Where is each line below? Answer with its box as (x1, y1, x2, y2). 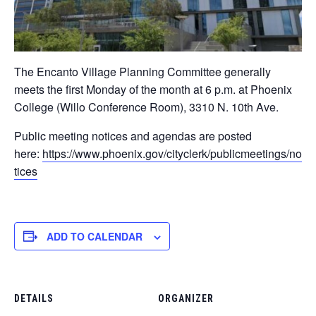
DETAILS (14, 292, 54, 304)
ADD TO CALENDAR (47, 229, 142, 243)
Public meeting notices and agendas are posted (14, 127, 252, 144)
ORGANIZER (158, 292, 214, 304)
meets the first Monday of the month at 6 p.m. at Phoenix (14, 80, 292, 97)
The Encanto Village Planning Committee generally (14, 63, 271, 80)
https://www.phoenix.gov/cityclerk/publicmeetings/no (42, 145, 302, 162)
